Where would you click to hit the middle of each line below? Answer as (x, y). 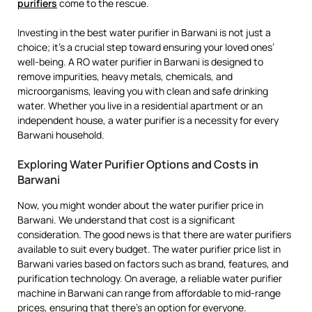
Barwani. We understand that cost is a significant (126, 220)
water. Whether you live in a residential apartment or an (140, 106)
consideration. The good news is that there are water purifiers (154, 235)
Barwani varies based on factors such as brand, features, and (153, 264)
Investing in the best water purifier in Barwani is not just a (144, 33)
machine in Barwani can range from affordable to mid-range (149, 293)
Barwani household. (61, 135)
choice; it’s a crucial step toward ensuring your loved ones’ (146, 47)
